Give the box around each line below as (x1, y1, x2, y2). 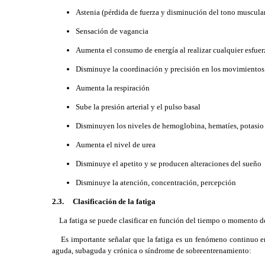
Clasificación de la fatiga (73, 197, 156, 206)
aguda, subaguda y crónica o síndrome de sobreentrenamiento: (52, 246, 251, 255)
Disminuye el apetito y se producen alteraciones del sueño (76, 159, 261, 168)
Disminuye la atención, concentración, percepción (76, 178, 236, 187)
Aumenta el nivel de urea (76, 140, 156, 149)
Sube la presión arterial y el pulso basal (76, 102, 201, 111)
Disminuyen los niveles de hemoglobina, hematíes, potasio (76, 121, 264, 130)
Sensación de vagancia (76, 27, 148, 35)
